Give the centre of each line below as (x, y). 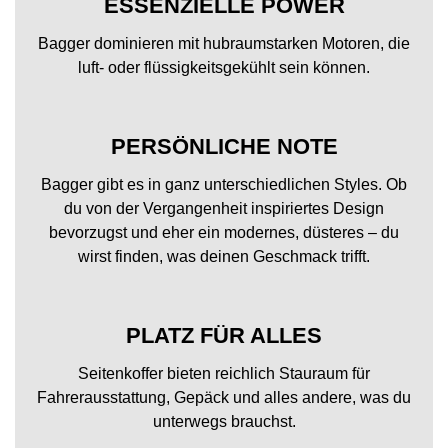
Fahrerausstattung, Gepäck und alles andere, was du (224, 397)
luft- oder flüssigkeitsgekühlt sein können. (224, 67)
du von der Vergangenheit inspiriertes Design (224, 208)
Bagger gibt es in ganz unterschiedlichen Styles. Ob (224, 184)
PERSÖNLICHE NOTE (224, 146)
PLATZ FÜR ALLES (224, 335)
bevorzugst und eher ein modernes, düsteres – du (224, 232)
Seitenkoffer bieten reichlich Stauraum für (224, 373)
